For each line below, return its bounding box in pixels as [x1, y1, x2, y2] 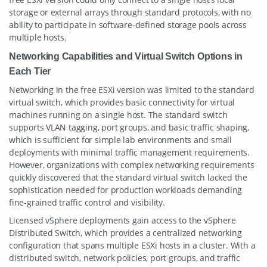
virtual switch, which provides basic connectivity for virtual [9, 97, 235, 108]
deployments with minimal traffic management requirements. [9, 147, 250, 158]
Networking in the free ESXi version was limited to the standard [9, 84, 254, 95]
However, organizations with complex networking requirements [9, 159, 254, 170]
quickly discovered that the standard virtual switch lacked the [9, 172, 247, 183]
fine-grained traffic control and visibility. [9, 197, 165, 208]
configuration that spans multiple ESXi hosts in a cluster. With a [9, 240, 256, 251]
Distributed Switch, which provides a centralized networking [9, 227, 242, 238]
